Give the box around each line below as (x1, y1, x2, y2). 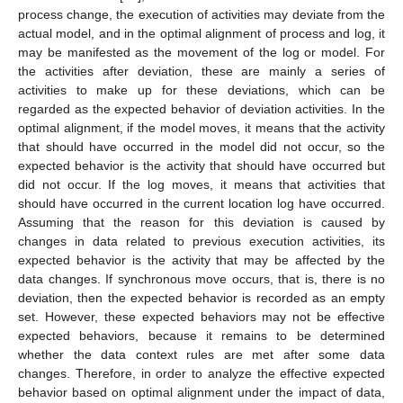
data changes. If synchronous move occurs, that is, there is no (18, 272, 385, 287)
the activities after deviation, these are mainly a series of (18, 64, 385, 79)
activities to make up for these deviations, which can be (18, 83, 385, 98)
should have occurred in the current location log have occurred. (18, 196, 385, 211)
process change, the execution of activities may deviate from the (18, 7, 385, 22)
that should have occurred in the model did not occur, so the (18, 139, 385, 155)
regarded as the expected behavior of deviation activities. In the (18, 102, 385, 117)
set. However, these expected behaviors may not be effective (18, 309, 385, 325)
